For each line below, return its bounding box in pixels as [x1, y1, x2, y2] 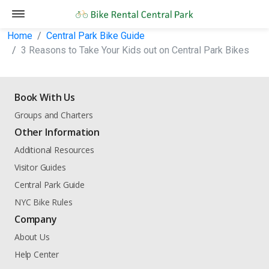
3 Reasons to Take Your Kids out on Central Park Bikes [21, 44, 249, 56]
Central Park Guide [14, 179, 85, 190]
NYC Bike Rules [14, 196, 73, 208]
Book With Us [14, 91, 75, 104]
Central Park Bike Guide [46, 30, 145, 41]
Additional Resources [14, 144, 94, 156]
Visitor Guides [14, 162, 66, 173]
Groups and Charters [14, 109, 93, 121]
